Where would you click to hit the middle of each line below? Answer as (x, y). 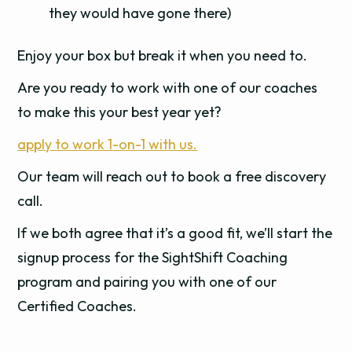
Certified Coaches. (77, 306)
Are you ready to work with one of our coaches (168, 88)
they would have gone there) (140, 13)
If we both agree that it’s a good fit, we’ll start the (175, 233)
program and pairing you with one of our (147, 282)
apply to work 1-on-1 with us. (108, 144)
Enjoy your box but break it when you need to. (163, 55)
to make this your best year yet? (120, 112)
